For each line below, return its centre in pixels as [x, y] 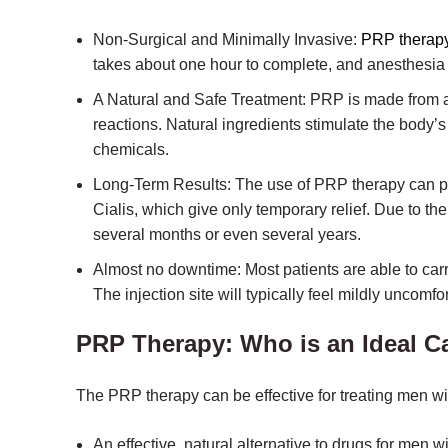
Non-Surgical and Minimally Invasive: [227, 39]
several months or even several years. [227, 234]
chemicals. [131, 149]
